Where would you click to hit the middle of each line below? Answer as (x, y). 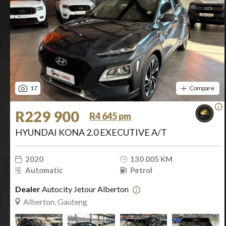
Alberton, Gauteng (55, 202)
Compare (202, 88)
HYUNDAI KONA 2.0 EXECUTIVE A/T (91, 132)
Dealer (28, 189)
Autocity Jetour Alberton (85, 189)
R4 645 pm (110, 116)
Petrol (141, 170)
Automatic (44, 170)
